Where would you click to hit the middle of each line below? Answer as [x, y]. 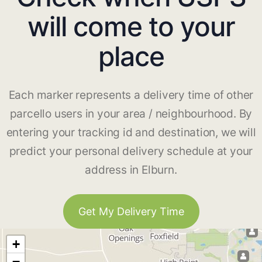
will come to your [131, 27]
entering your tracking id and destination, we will [131, 133]
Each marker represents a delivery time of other [131, 95]
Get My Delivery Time [131, 212]
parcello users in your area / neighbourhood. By [131, 114]
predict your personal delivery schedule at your [131, 151]
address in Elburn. [131, 170]
